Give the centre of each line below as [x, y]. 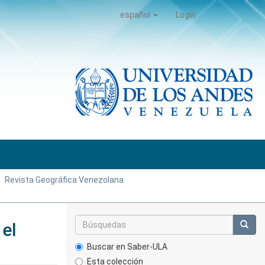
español [136, 15]
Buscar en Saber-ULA [127, 247]
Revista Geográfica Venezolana [64, 180]
